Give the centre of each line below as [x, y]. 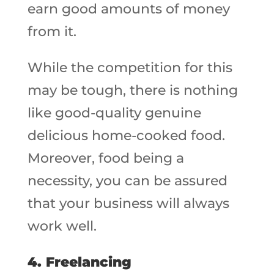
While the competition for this [130, 68]
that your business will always [128, 203]
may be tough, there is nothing [132, 90]
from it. [52, 31]
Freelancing [88, 262]
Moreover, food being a [106, 158]
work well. [62, 226]
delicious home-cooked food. [126, 135]
